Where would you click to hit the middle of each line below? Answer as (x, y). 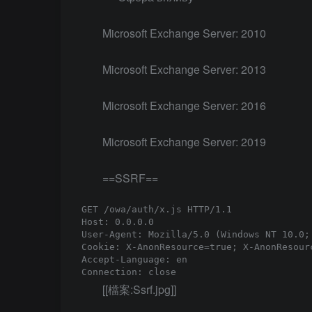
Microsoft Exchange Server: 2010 (184, 33)
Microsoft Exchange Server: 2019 (184, 142)
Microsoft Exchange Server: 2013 (184, 69)
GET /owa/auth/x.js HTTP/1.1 (157, 209)
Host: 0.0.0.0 (118, 222)
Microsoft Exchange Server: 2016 (184, 106)
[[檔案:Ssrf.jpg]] (139, 289)
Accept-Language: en (134, 259)
